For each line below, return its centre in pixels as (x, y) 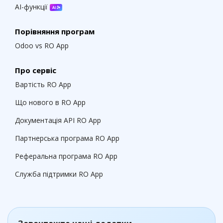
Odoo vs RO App (42, 46)
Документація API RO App (58, 120)
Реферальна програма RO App (66, 156)
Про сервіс (36, 70)
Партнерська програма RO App (67, 138)
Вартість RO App (43, 84)
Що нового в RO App (50, 102)
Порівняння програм (55, 31)
